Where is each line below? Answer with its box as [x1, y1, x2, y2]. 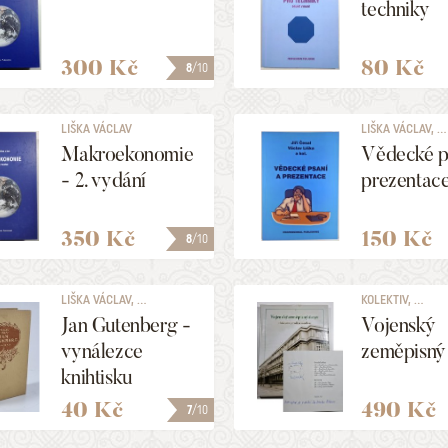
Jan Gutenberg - [61, 312, 191, 338]
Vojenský [361, 312, 436, 338]
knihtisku [61, 364, 132, 390]
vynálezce [61, 338, 143, 364]
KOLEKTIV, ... [361, 292, 424, 307]
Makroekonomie [61, 141, 194, 167]
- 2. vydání [61, 167, 146, 193]
